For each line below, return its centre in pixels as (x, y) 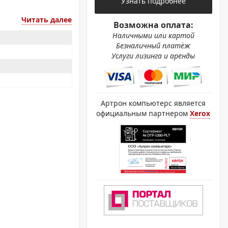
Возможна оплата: (153, 25)
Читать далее (46, 20)
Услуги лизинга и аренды (153, 56)
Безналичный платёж (153, 46)
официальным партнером (143, 113)
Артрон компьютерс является (153, 103)
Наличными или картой (153, 35)
